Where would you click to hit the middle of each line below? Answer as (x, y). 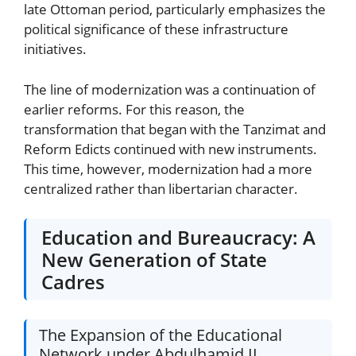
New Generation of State (155, 259)
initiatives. (55, 49)
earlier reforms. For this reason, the (134, 109)
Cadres (74, 281)
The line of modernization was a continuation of (170, 89)
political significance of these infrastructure (156, 29)
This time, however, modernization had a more (168, 168)
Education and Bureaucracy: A (179, 237)
